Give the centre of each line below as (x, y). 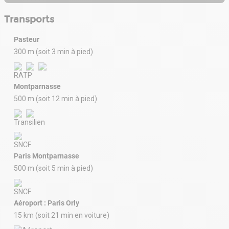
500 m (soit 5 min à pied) (53, 168)
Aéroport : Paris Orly (47, 203)
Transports (29, 20)
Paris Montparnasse (47, 156)
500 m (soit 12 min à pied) (55, 99)
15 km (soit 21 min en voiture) (62, 215)
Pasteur (27, 40)
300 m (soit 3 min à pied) (53, 52)
